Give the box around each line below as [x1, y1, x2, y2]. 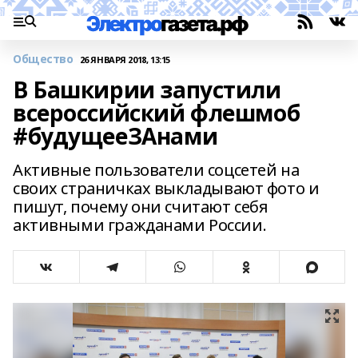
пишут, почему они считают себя [13, 196, 268, 217]
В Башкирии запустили [13, 74, 281, 105]
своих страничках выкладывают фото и [13, 177, 320, 199]
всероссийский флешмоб [13, 97, 300, 128]
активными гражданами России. [13, 214, 267, 236]
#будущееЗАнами [13, 121, 218, 151]
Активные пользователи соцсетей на [13, 159, 300, 181]
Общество [13, 51, 74, 66]
